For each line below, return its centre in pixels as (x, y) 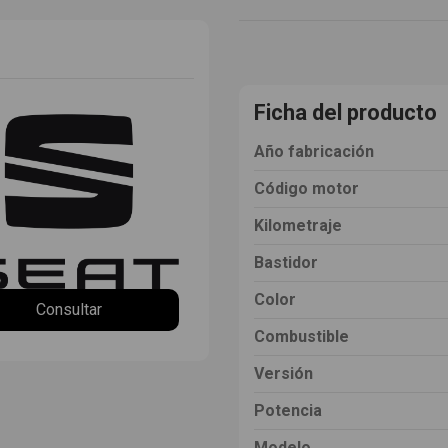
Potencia (288, 410)
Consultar (69, 310)
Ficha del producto (345, 112)
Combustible (301, 336)
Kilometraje (298, 225)
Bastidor (286, 262)
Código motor (306, 188)
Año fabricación (314, 151)
